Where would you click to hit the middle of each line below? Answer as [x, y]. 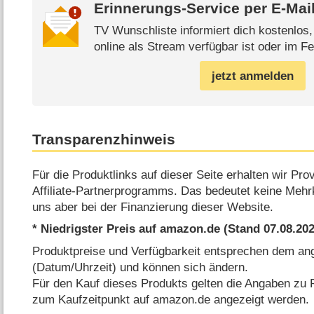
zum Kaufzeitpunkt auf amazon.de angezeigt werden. [171, 299]
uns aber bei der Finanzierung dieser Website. [153, 207]
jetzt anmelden [252, 76]
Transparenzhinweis [104, 139]
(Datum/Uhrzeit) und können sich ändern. [141, 267]
